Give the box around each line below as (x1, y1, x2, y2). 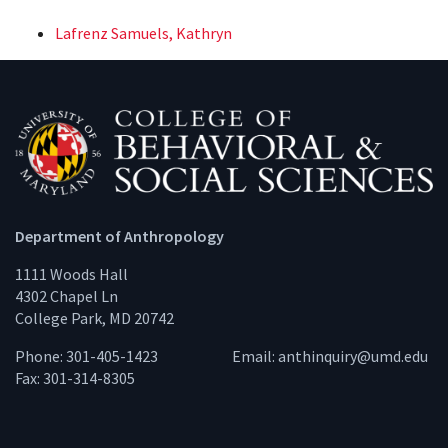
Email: (231, 346, 278, 367)
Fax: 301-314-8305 (15, 368, 135, 389)
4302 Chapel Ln (15, 286, 118, 307)
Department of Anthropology (15, 226, 224, 247)
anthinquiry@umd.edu (277, 346, 428, 367)
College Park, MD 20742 (15, 308, 174, 329)
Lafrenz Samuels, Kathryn (55, 23, 232, 43)
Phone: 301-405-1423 (15, 346, 161, 367)
